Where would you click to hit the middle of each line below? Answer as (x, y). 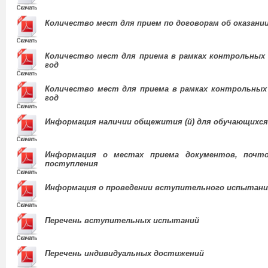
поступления (71, 164)
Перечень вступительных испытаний (122, 221)
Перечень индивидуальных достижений (124, 254)
